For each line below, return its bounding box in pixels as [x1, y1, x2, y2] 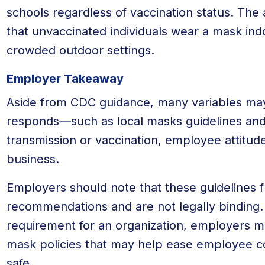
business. [6, 152, 59, 166]
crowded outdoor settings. [6, 43, 154, 57]
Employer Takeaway [6, 72, 124, 86]
